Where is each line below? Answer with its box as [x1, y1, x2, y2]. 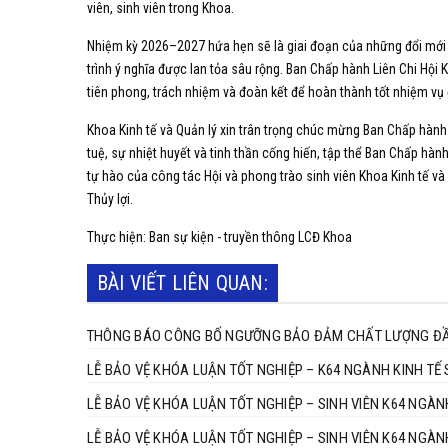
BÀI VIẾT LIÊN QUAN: [97, 271, 268, 296]
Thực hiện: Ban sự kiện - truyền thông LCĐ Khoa [87, 229, 352, 246]
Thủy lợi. [87, 191, 133, 208]
